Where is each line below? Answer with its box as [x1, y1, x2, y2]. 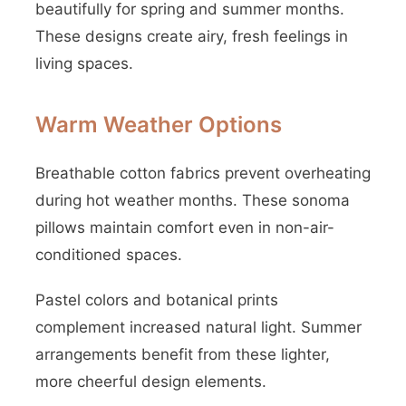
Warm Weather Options [35, 111, 282, 138]
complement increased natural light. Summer [35, 318, 362, 336]
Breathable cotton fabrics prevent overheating [35, 164, 371, 182]
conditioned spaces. [35, 246, 182, 264]
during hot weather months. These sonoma [35, 191, 350, 209]
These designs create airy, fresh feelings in [35, 27, 348, 45]
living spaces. [35, 54, 133, 72]
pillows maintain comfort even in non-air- [35, 218, 334, 237]
